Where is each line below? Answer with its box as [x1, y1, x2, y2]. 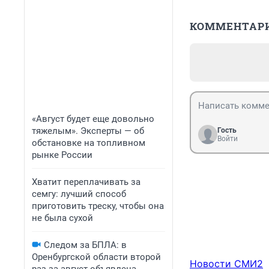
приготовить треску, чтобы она [32, 201, 164, 211]
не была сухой [32, 213, 93, 223]
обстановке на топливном [32, 138, 145, 148]
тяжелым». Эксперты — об [32, 125, 144, 136]
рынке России [32, 150, 92, 160]
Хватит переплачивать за [32, 177, 141, 187]
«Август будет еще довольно [32, 113, 154, 124]
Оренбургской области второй [32, 252, 161, 262]
